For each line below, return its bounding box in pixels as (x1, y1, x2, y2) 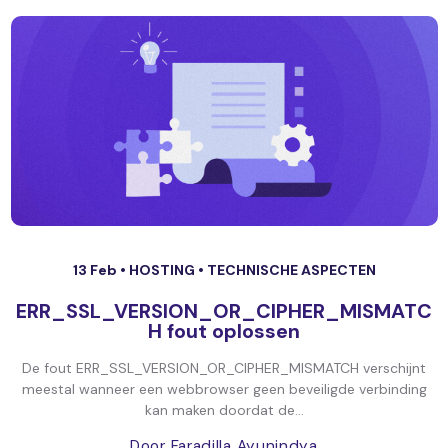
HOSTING (128, 261, 198, 279)
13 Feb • (72, 261, 129, 279)
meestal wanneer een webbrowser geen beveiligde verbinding (21, 380, 427, 398)
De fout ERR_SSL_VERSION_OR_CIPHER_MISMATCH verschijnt (22, 359, 426, 377)
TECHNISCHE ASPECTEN (206, 261, 376, 279)
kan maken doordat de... (144, 401, 304, 419)
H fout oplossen (148, 318, 300, 344)
